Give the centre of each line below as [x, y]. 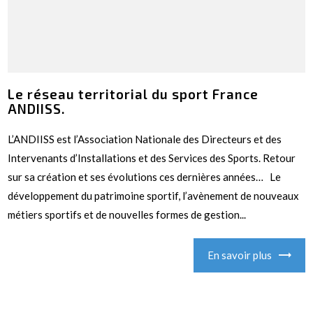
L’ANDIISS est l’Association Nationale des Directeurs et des [145, 139]
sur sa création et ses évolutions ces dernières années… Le [145, 176]
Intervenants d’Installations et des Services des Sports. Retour [152, 158]
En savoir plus [239, 255]
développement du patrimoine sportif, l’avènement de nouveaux [154, 195]
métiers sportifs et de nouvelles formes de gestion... [127, 214]
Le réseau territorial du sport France [133, 94]
